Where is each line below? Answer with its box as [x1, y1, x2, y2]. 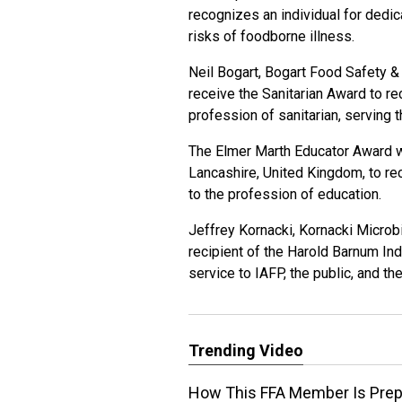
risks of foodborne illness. [188, 28, 354, 45]
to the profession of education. [188, 186, 381, 203]
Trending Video [188, 341, 303, 360]
